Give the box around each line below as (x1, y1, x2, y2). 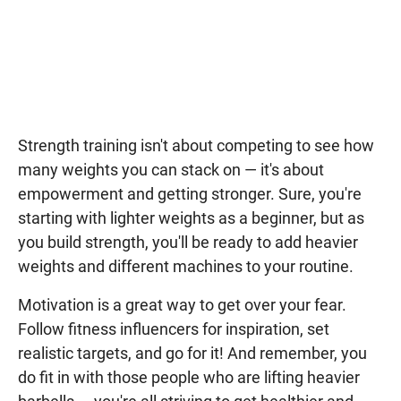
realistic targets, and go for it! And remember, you (18, 344, 367, 363)
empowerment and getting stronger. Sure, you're (18, 184, 362, 204)
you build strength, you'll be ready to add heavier (18, 233, 358, 252)
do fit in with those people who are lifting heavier (18, 368, 360, 388)
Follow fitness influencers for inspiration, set (18, 320, 329, 339)
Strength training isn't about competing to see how (18, 136, 374, 156)
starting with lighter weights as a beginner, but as (18, 209, 364, 228)
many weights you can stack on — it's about (18, 160, 324, 180)
